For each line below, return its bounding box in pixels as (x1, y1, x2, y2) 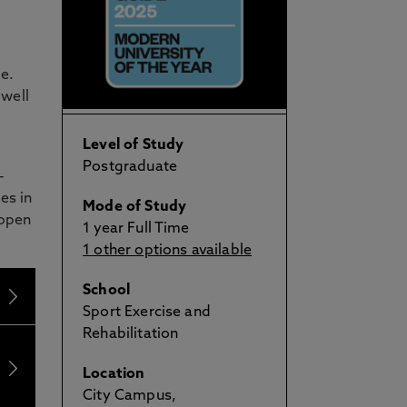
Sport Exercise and (83, 305, 211, 320)
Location (83, 367, 145, 382)
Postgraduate (83, 160, 177, 174)
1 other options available (83, 243, 253, 258)
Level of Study (83, 138, 184, 153)
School (83, 283, 131, 298)
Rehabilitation (83, 327, 179, 342)
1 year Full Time (83, 222, 190, 236)
